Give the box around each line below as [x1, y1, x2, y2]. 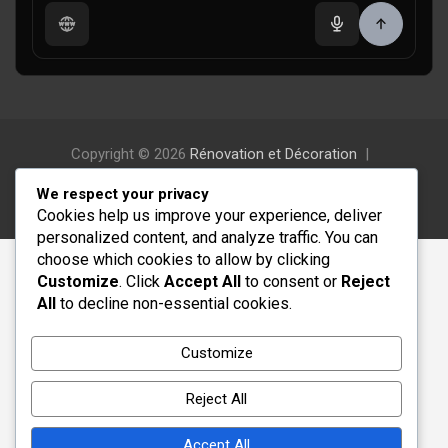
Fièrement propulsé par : [102, 197, 265, 216]
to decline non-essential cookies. [56, 293, 292, 313]
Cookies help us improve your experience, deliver [37, 205, 382, 225]
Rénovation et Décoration [190, 145, 357, 164]
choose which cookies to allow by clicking [37, 249, 330, 269]
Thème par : [128, 171, 210, 190]
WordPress [265, 197, 338, 216]
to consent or [241, 271, 341, 291]
